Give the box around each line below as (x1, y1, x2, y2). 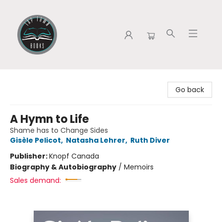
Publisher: (10, 151, 49, 161)
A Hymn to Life (10, 111, 89, 127)
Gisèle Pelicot (10, 135, 61, 145)
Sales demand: (10, 175, 61, 185)
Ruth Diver (130, 135, 170, 145)
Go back (175, 85, 204, 95)
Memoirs (124, 162, 154, 172)
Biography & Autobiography (10, 162, 116, 172)
